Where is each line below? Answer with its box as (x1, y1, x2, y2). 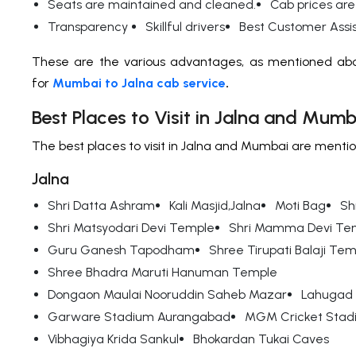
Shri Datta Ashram (48, 198, 155, 214)
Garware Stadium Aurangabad (48, 309, 230, 325)
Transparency (48, 19, 131, 35)
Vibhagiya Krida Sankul (48, 331, 179, 347)
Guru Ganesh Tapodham (48, 242, 195, 258)
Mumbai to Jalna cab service (52, 75, 226, 91)
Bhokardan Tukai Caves (193, 331, 329, 347)
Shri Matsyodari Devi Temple (48, 220, 215, 236)
